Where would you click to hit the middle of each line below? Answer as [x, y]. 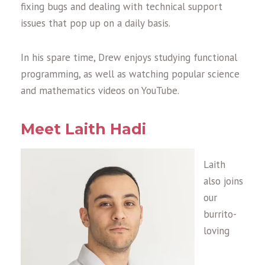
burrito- [220, 214]
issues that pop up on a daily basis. [96, 23]
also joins [223, 181]
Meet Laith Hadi [83, 129]
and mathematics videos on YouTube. [100, 91]
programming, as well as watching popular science [130, 74]
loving [216, 231]
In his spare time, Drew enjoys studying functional [129, 57]
